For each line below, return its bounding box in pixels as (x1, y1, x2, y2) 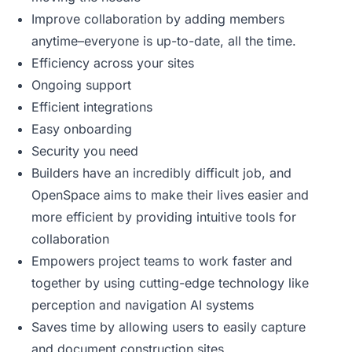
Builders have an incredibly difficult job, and (31, 165, 291, 181)
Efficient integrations (31, 99, 152, 115)
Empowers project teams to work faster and (31, 253, 292, 269)
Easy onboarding (31, 121, 132, 137)
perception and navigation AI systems (31, 297, 254, 313)
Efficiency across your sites (31, 55, 194, 71)
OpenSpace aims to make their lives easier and (31, 187, 309, 203)
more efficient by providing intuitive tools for (31, 209, 296, 225)
